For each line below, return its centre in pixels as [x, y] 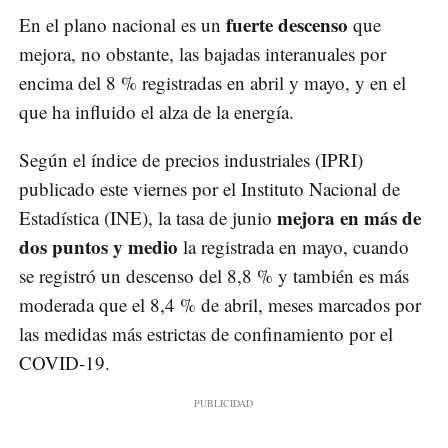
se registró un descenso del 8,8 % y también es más [214, 276]
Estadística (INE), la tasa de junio [148, 218]
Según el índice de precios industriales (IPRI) [191, 160]
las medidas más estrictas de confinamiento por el [206, 334]
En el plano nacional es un [122, 25]
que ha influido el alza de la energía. [156, 112]
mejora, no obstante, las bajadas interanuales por [202, 54]
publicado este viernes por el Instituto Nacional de [209, 189]
